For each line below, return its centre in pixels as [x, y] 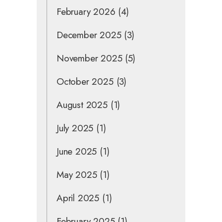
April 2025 [78, 198]
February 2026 [86, 11]
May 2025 [77, 174]
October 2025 [85, 81]
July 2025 [75, 128]
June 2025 [77, 151]
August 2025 [82, 105]
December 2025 [89, 35]
